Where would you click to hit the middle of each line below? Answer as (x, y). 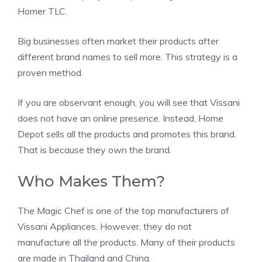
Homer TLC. (42, 11)
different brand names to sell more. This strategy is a (127, 56)
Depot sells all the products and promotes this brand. (127, 134)
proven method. (50, 72)
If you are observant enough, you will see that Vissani (129, 102)
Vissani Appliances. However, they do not (105, 226)
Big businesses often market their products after (118, 41)
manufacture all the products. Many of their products (126, 242)
